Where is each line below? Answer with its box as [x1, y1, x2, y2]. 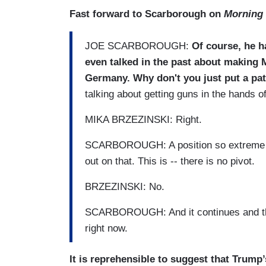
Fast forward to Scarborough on [69, 8, 224, 20]
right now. [85, 222, 131, 234]
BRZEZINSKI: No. [85, 180, 164, 192]
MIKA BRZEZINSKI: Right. [85, 113, 202, 125]
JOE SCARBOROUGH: [85, 40, 192, 52]
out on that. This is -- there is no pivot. [85, 155, 255, 167]
